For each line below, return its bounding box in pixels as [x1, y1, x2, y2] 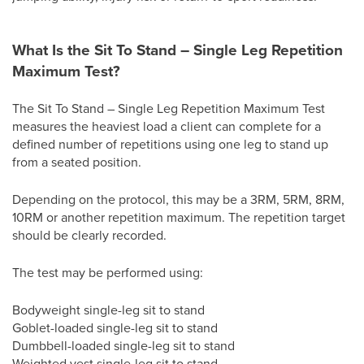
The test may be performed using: [12, 263, 203, 281]
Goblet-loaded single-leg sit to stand [12, 318, 218, 336]
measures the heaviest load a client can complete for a [12, 117, 321, 135]
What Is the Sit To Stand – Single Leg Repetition [12, 38, 343, 61]
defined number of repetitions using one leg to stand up [12, 135, 328, 153]
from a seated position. [12, 153, 141, 171]
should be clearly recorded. [12, 226, 167, 244]
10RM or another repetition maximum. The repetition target [12, 208, 345, 226]
